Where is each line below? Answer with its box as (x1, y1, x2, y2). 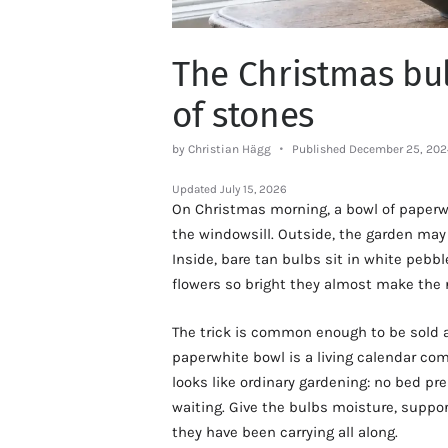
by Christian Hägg (172, 142, 274, 157)
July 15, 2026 (220, 182, 287, 197)
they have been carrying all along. (172, 422, 398, 441)
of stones (172, 93, 314, 136)
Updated (172, 182, 220, 197)
